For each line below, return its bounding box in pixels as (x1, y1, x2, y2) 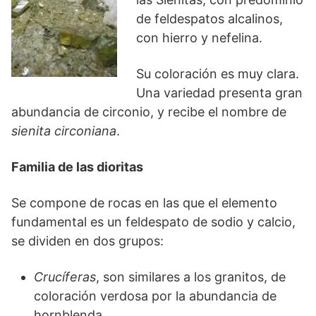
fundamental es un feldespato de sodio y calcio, (11, 214, 296, 229)
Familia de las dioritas (11, 159, 143, 174)
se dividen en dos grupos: (11, 233, 164, 248)
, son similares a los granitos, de (96, 269, 286, 284)
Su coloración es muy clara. (136, 66, 299, 81)
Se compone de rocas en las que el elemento (11, 195, 277, 210)
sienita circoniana (11, 123, 116, 138)
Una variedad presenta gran (136, 85, 303, 100)
